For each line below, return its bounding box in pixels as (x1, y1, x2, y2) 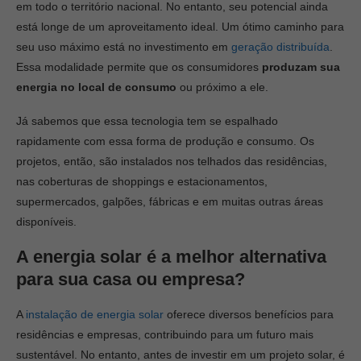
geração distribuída (231, 40, 330, 53)
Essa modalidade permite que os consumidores (16, 60, 262, 73)
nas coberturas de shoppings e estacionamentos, (16, 175, 268, 188)
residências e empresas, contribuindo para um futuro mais (16, 328, 313, 341)
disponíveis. (16, 215, 77, 228)
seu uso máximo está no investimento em (16, 40, 231, 53)
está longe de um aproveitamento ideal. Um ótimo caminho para (16, 20, 344, 33)
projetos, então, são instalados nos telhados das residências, (16, 155, 327, 168)
